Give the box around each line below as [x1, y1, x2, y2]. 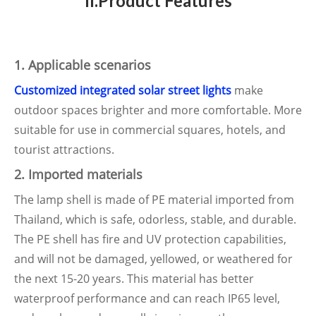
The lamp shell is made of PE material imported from [14, 192, 294, 207]
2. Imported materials [14, 166, 142, 183]
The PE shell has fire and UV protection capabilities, [14, 231, 286, 247]
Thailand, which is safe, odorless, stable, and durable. [14, 212, 296, 227]
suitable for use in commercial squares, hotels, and [14, 122, 286, 138]
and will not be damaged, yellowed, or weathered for [14, 251, 293, 267]
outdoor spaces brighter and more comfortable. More [14, 102, 302, 118]
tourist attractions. [14, 142, 114, 157]
